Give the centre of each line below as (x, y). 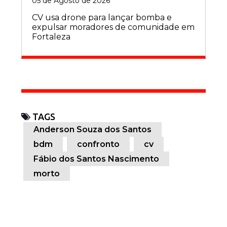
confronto (98, 144)
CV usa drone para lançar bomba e (102, 17)
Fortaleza (51, 36)
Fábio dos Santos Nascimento (96, 159)
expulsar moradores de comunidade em (113, 27)
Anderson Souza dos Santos (92, 129)
